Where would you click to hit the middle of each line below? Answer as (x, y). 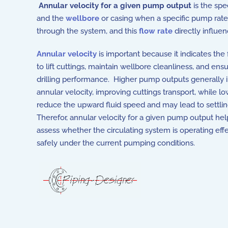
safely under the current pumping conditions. (116, 143)
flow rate (156, 31)
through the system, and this (88, 31)
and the (51, 18)
